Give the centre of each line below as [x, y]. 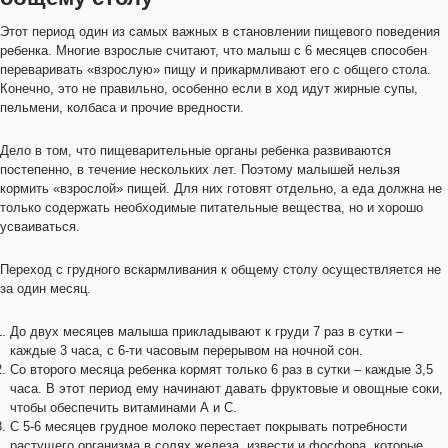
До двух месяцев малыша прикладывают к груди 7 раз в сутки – [206, 331]
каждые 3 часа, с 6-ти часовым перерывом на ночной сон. [186, 350]
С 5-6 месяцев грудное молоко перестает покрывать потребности [208, 426]
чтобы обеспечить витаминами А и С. [123, 407]
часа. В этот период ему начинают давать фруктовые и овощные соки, [226, 388]
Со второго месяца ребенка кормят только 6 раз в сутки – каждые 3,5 [221, 369]
